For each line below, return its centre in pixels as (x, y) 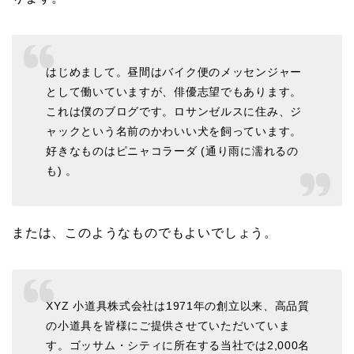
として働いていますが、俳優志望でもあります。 (174, 91)
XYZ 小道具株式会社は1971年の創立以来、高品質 (178, 306)
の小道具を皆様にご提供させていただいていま (168, 326)
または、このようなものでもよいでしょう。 (145, 232)
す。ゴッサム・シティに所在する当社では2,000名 (178, 346)
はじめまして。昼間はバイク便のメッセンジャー (174, 72)
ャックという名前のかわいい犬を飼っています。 (174, 131)
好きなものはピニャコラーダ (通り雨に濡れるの (172, 151)
